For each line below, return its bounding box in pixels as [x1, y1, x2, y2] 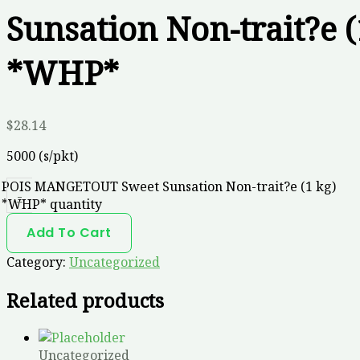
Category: [6, 252, 69, 271]
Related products [6, 286, 164, 313]
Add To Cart [27, 223, 112, 242]
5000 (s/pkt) [6, 146, 78, 165]
